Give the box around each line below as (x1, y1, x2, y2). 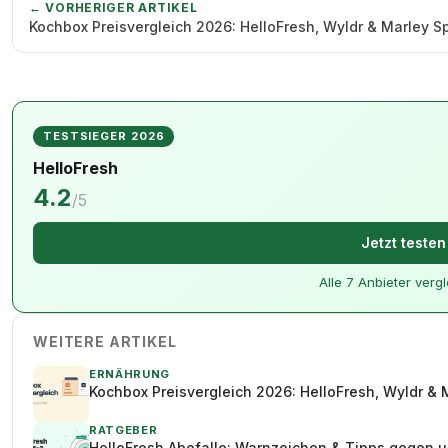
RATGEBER (89, 423, 158, 437)
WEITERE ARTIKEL (33, 333, 177, 350)
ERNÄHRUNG (89, 367, 171, 381)
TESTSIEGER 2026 (43, 129, 165, 143)
